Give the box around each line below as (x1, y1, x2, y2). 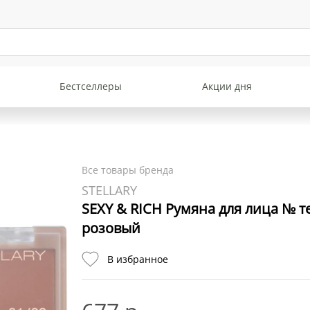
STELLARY (81, 182, 137, 199)
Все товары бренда (81, 163, 174, 177)
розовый (81, 219, 140, 238)
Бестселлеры (60, 80, 122, 93)
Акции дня (202, 80, 253, 93)
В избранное (107, 253, 168, 266)
